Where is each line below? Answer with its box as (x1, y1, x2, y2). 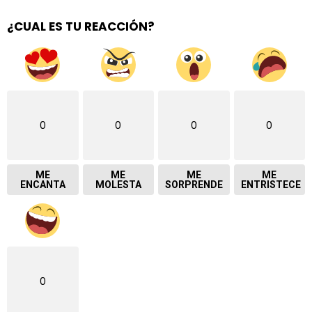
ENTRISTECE (240, 178, 301, 190)
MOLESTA (95, 178, 141, 190)
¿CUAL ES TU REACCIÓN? (7, 17, 155, 35)
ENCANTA (19, 178, 65, 190)
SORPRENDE (165, 178, 223, 190)
